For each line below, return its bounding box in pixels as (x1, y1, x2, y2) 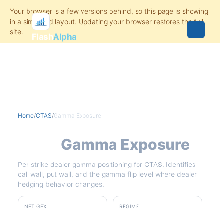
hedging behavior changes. (18, 180, 104, 188)
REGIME (119, 203, 139, 209)
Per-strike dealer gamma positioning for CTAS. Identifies (18, 160, 195, 168)
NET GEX (24, 203, 47, 209)
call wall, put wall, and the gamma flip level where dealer (18, 170, 197, 178)
